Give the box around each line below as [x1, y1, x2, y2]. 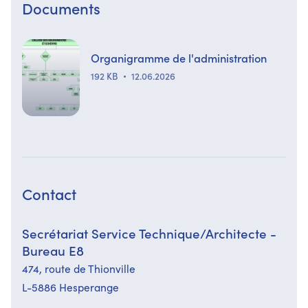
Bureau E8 [22, 241, 84, 259]
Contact [22, 182, 76, 204]
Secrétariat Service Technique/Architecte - [22, 223, 276, 242]
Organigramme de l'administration [91, 49, 267, 65]
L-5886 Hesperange [22, 278, 119, 294]
